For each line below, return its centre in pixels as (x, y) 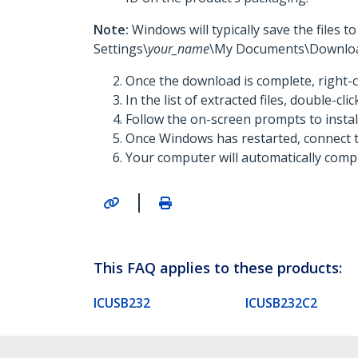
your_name (179, 49)
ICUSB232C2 (281, 302)
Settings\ (121, 49)
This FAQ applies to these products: (218, 267)
